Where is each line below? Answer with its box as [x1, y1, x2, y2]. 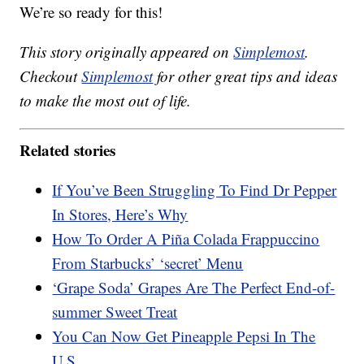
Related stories [19, 138, 116, 161]
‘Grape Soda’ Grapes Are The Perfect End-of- [52, 276, 336, 297]
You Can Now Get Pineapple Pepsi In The [52, 325, 316, 346]
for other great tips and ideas [153, 66, 338, 87]
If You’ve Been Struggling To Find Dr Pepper [52, 179, 337, 200]
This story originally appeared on [19, 41, 234, 63]
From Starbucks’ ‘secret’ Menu [52, 252, 244, 273]
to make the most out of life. [19, 90, 192, 111]
